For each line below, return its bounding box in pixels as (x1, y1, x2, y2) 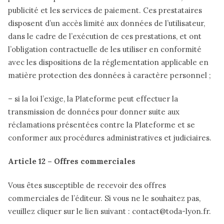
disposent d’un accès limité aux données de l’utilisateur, (8, 18, 205, 28)
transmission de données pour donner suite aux (8, 106, 179, 116)
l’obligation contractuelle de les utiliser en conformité (8, 44, 201, 54)
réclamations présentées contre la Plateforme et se (8, 119, 195, 129)
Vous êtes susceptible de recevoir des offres (8, 180, 166, 190)
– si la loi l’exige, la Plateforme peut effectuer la (8, 93, 178, 103)
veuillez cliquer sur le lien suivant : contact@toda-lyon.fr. (8, 206, 211, 216)
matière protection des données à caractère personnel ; (8, 70, 211, 80)
